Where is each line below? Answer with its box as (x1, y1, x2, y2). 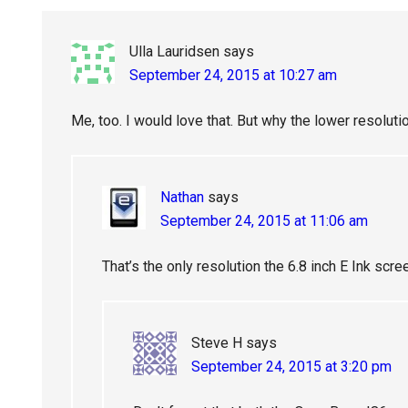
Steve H (191, 334, 242, 352)
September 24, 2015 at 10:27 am (129, 66, 337, 84)
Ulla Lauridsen (129, 43, 219, 60)
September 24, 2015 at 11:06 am (160, 212, 368, 229)
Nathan (160, 189, 204, 206)
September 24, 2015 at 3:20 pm (191, 358, 392, 375)
